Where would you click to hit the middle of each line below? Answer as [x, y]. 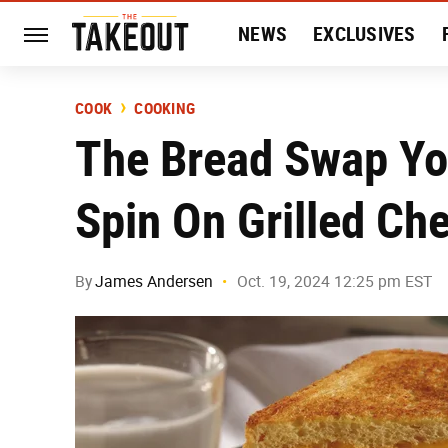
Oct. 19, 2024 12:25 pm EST [334, 281]
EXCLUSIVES [364, 34]
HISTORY [275, 98]
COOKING [164, 108]
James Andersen [154, 281]
